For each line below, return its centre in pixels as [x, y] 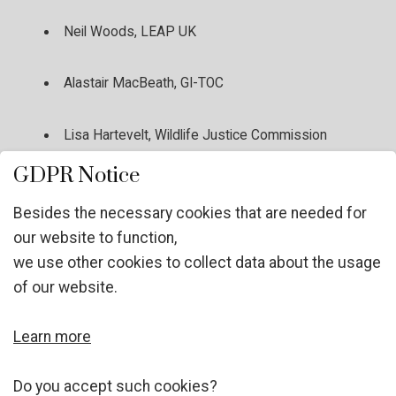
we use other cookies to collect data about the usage [197, 262]
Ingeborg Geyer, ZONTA [134, 187]
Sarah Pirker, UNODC [126, 343]
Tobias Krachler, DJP [126, 239]
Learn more [52, 336]
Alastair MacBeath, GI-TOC [143, 84]
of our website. [65, 287]
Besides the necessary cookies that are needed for [190, 213]
